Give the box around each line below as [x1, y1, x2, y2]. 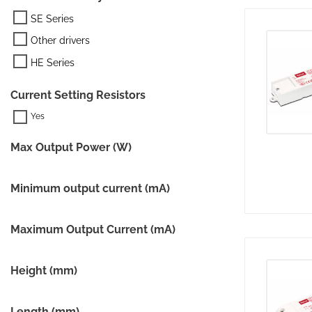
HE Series [31, 56, 75, 69]
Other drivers [31, 34, 90, 47]
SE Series [31, 12, 74, 24]
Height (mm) [10, 263, 77, 277]
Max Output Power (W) [10, 140, 132, 154]
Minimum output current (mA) [10, 181, 170, 195]
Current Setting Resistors [10, 88, 146, 102]
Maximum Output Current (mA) [10, 222, 175, 236]
